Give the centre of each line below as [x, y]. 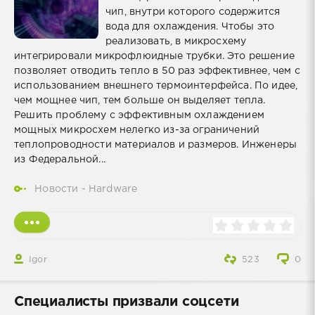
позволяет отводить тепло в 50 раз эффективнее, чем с [157, 71]
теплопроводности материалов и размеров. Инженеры [156, 144]
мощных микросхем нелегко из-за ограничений [137, 130]
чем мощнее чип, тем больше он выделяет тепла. [140, 100]
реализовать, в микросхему [176, 41]
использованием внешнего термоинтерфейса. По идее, [156, 85]
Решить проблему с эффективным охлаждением [139, 115]
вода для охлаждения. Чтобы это [190, 26]
